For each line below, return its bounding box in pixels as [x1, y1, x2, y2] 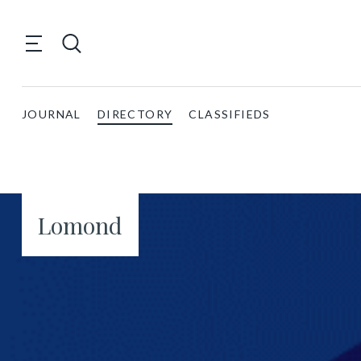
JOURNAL [22, 107, 81, 121]
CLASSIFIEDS [189, 107, 271, 121]
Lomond [38, 210, 122, 240]
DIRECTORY [97, 107, 173, 121]
